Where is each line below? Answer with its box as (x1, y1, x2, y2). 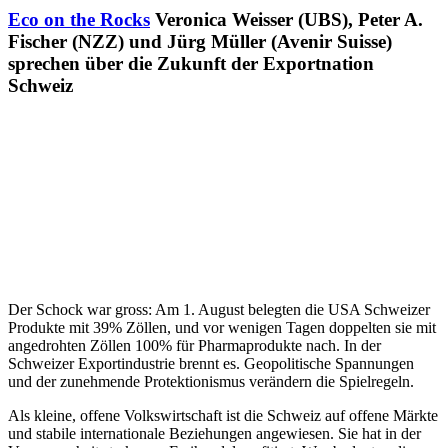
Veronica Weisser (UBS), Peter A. (155, 9, 423, 31)
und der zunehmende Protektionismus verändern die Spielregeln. (8, 372, 414, 390)
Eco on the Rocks (8, 9, 150, 31)
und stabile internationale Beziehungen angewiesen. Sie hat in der (8, 424, 421, 442)
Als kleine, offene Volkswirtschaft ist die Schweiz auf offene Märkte (8, 406, 438, 424)
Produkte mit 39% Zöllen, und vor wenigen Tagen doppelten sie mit (8, 318, 436, 336)
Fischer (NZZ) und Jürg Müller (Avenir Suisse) (8, 31, 392, 53)
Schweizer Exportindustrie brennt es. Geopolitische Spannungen (8, 354, 414, 372)
